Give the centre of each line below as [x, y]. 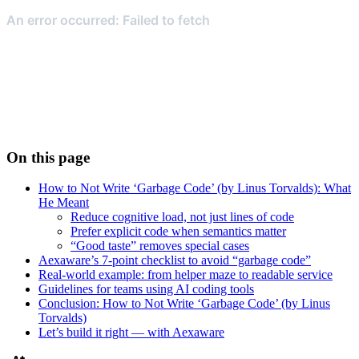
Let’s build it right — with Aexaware [131, 333]
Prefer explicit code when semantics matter [178, 232]
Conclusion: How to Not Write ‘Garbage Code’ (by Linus [184, 304]
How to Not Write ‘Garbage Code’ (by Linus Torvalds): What [195, 188]
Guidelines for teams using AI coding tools [146, 289]
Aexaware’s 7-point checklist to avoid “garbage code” [175, 260]
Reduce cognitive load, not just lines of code [182, 217]
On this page [48, 157]
